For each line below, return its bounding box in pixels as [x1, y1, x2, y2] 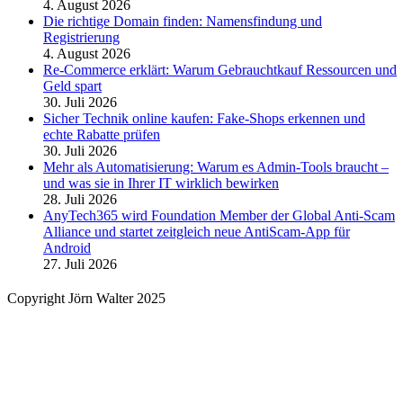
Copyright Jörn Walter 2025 [7, 291, 166, 307]
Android [43, 240, 91, 256]
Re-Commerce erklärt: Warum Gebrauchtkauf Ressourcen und [43, 62, 397, 78]
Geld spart [43, 78, 102, 94]
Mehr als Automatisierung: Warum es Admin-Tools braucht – [43, 159, 389, 175]
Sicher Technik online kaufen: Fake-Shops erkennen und [43, 111, 365, 127]
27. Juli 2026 [43, 256, 117, 273]
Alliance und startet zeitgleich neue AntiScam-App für [43, 224, 350, 240]
